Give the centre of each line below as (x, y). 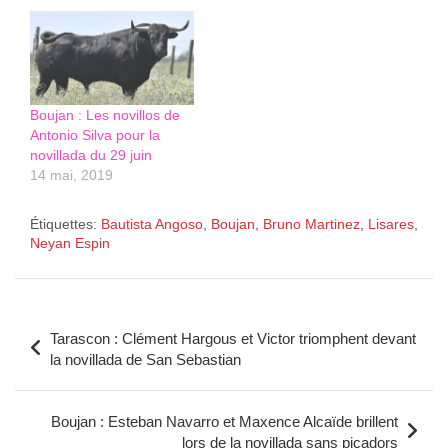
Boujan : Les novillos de (105, 114)
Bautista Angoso (152, 223)
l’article (54, 386)
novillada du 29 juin (91, 154)
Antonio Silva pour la (95, 134)
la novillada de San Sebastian (145, 359)
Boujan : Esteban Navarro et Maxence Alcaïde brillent (224, 421)
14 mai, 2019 (71, 174)
